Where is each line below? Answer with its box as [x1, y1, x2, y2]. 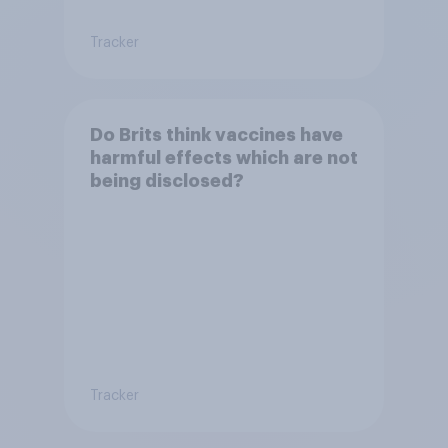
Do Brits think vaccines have [89, 126, 343, 145]
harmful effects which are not [89, 149, 358, 168]
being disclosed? [89, 172, 244, 191]
